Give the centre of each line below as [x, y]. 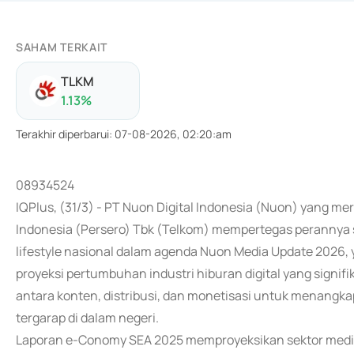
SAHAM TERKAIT [62, 47]
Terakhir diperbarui [62, 134]
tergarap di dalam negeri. [87, 318]
